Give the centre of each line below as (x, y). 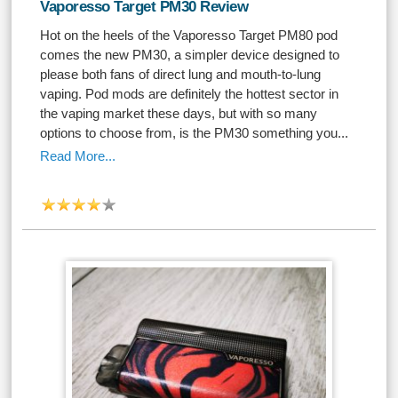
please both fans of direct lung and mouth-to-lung (181, 74)
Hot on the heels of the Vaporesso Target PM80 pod (189, 35)
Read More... (78, 156)
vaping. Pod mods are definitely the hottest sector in (190, 94)
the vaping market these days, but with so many (179, 113)
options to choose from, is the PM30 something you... (195, 133)
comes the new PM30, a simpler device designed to (190, 55)
